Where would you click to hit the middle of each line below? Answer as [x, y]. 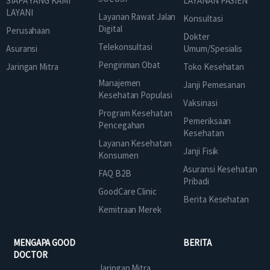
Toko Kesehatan [214, 66]
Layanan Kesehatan [135, 143]
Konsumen [118, 155]
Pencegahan [122, 125]
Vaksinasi [200, 102]
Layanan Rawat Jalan [137, 16]
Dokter [196, 36]
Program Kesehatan [135, 113]
